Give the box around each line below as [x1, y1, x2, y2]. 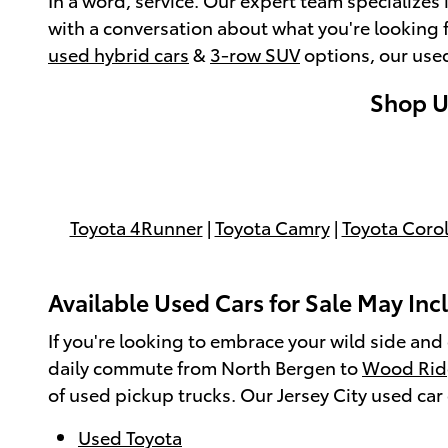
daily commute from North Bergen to [48, 354, 362, 380]
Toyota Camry [214, 213, 330, 239]
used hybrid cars [48, 40, 189, 66]
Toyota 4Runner [69, 213, 203, 239]
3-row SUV [210, 40, 300, 66]
